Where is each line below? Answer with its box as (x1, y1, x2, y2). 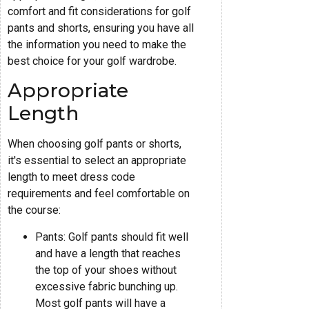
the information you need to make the (8, 37, 186, 51)
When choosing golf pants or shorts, (8, 137, 181, 151)
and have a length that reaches (35, 246, 181, 260)
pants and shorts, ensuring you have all (8, 21, 194, 34)
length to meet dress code (8, 170, 135, 184)
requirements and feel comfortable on (8, 187, 190, 201)
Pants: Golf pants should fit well (35, 230, 188, 243)
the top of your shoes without (35, 263, 177, 277)
